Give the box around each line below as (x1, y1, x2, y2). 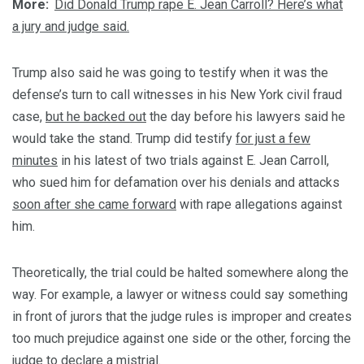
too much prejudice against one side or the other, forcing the (12, 331, 351, 347)
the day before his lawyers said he (146, 109, 345, 125)
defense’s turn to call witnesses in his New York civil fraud (12, 87, 342, 103)
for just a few (236, 131, 310, 147)
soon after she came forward (12, 197, 176, 213)
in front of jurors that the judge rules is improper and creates (12, 309, 352, 325)
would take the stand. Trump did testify (12, 131, 236, 147)
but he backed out (45, 109, 146, 125)
